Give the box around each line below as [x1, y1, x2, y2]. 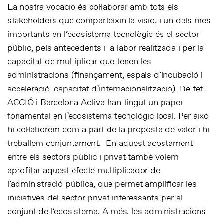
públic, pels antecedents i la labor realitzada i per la [7, 42, 204, 54]
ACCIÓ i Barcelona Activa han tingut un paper [7, 97, 183, 109]
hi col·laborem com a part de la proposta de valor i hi [7, 124, 209, 136]
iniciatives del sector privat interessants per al [7, 192, 182, 204]
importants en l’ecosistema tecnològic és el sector [7, 29, 199, 41]
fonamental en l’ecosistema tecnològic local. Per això [7, 110, 209, 123]
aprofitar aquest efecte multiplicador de [7, 165, 160, 177]
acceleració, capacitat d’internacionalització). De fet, [7, 83, 205, 95]
